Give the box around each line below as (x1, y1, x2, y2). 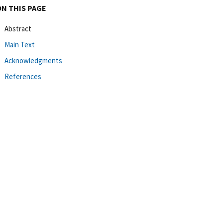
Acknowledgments (4, 55, 62, 65)
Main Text (4, 39, 35, 49)
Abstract (4, 23, 31, 33)
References (4, 71, 41, 81)
